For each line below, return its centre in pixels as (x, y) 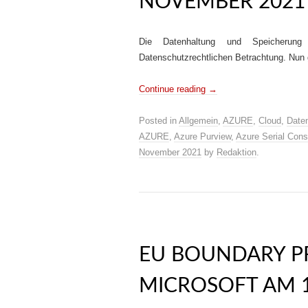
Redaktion (236, 152)
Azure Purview (202, 136)
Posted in (159, 121)
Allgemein (198, 121)
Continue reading (174, 89)
